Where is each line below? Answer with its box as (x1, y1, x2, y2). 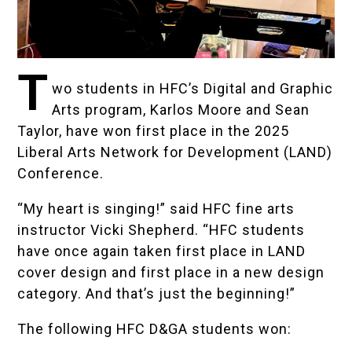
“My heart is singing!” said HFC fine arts (17, 200, 295, 218)
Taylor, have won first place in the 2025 (17, 123, 290, 140)
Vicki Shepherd (90, 222, 196, 239)
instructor (17, 222, 91, 239)
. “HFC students (195, 222, 306, 239)
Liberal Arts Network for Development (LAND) (17, 144, 333, 161)
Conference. (17, 165, 104, 182)
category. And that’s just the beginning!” (17, 285, 296, 302)
